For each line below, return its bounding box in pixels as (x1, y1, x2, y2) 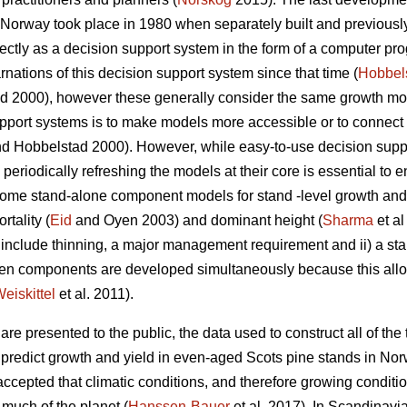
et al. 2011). (55, 286, 134, 303)
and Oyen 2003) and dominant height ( (72, 213, 323, 229)
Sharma (323, 213, 373, 229)
